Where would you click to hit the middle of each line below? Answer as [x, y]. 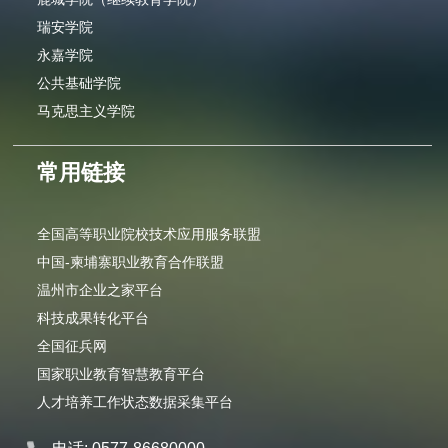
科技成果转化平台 [93, 318]
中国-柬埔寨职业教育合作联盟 [131, 262]
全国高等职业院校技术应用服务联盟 [149, 234]
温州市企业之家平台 [100, 290]
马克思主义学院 [86, 111]
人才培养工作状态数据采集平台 [135, 402]
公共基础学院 [79, 83]
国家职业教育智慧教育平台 [121, 374]
